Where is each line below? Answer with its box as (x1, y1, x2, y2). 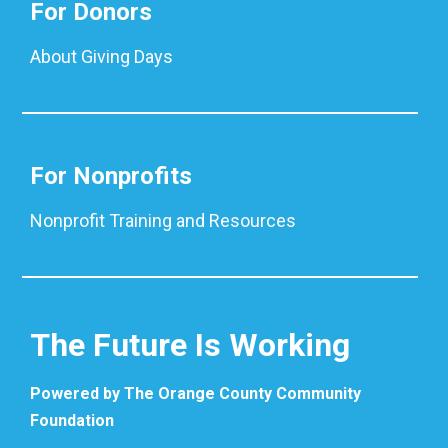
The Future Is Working (29, 325, 350, 364)
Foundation (29, 410, 114, 430)
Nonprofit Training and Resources (29, 209, 296, 231)
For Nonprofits (29, 161, 192, 190)
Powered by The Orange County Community (29, 383, 361, 403)
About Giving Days (29, 45, 173, 67)
